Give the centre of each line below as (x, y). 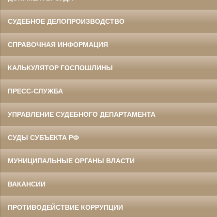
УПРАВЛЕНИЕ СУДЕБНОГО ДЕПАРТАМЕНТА (82, 114)
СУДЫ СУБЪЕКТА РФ (43, 137)
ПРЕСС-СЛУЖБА (35, 91)
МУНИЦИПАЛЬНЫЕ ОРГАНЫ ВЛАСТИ (71, 161)
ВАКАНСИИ (27, 184)
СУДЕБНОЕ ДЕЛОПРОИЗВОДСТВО (66, 21)
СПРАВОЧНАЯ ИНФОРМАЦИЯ (58, 44)
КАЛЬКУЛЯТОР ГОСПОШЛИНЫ (60, 68)
